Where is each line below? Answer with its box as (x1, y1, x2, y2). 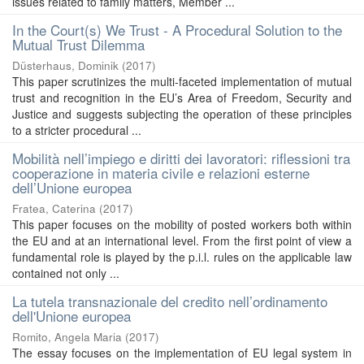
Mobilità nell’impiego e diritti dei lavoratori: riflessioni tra (12, 148, 350, 168)
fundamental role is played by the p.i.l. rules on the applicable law (12, 249, 352, 265)
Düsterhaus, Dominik (12, 58, 119, 73)
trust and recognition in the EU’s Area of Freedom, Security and (12, 89, 352, 106)
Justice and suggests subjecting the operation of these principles (12, 106, 352, 122)
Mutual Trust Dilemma (12, 34, 145, 54)
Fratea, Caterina (12, 201, 96, 216)
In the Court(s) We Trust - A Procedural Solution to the (12, 19, 342, 40)
